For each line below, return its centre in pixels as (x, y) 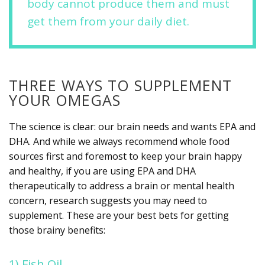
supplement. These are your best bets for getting (119, 215)
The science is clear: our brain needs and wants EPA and (132, 126)
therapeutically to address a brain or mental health (122, 185)
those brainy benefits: (57, 230)
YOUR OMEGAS (65, 100)
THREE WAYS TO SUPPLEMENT (120, 85)
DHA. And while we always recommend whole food (119, 141)
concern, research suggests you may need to (108, 200)
